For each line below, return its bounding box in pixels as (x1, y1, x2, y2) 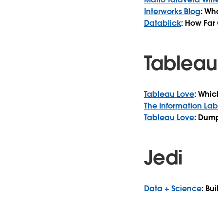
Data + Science (144, 183, 201, 194)
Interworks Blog (144, 6, 200, 17)
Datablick (144, 18, 181, 28)
